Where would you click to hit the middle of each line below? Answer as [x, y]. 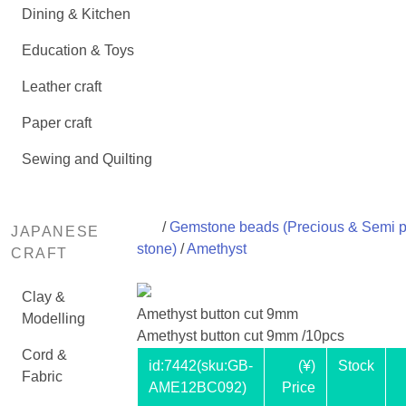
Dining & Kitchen [76, 14]
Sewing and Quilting [87, 159]
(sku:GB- [224, 366]
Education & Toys [78, 50]
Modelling [53, 319]
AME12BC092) [197, 387]
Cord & [44, 355]
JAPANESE [55, 232]
